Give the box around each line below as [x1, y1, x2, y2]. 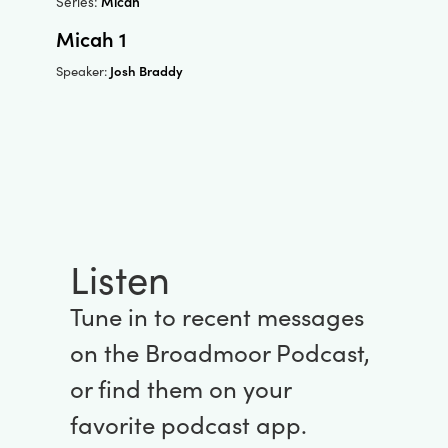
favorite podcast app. [69, 408, 307, 441]
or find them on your [69, 372, 291, 405]
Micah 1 [56, 24, 128, 53]
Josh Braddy [110, 61, 184, 81]
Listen [69, 253, 170, 305]
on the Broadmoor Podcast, [69, 336, 370, 369]
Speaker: [56, 62, 111, 81]
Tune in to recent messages [69, 300, 364, 333]
